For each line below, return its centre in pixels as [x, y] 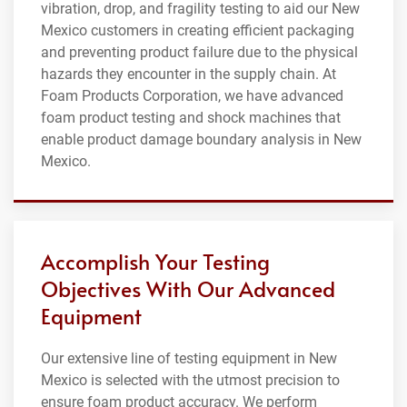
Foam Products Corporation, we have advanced [192, 95]
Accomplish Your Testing [155, 261]
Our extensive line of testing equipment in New [189, 358]
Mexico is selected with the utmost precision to [190, 380]
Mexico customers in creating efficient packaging [198, 30]
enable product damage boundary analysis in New [201, 139]
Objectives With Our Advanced [188, 288]
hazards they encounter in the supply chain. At [189, 74]
